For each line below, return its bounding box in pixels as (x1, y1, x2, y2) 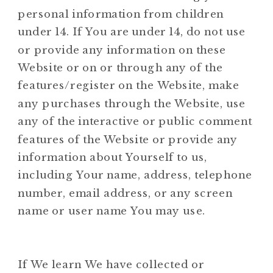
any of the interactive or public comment (18, 115, 252, 128)
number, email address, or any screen (18, 186, 233, 200)
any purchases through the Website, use (18, 97, 246, 110)
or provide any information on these (18, 43, 227, 56)
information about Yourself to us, (18, 151, 207, 164)
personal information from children (18, 7, 224, 21)
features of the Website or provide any (18, 132, 238, 146)
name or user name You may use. (18, 204, 206, 218)
